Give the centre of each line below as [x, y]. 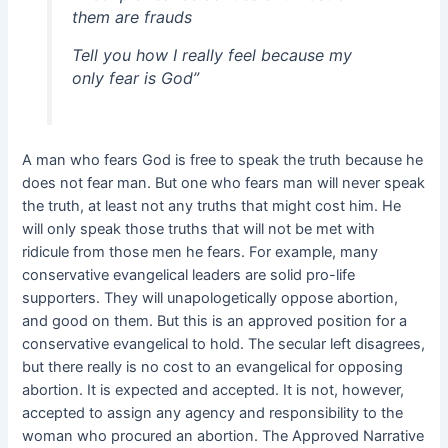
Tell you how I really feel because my [211, 55]
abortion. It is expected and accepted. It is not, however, [213, 390]
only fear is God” [135, 78]
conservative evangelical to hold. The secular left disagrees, [224, 344]
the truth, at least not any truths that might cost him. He [212, 206]
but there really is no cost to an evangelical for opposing [213, 367]
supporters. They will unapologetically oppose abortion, [210, 298]
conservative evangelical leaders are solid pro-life [189, 275]
